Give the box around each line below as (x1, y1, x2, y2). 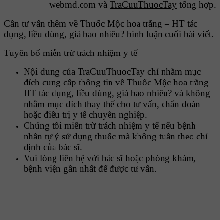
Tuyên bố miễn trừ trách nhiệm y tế (4, 48, 137, 58)
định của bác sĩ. (24, 142, 82, 153)
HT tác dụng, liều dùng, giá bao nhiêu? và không (24, 88, 210, 99)
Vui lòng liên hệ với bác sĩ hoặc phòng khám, (24, 153, 196, 164)
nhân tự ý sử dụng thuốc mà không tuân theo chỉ (24, 131, 208, 142)
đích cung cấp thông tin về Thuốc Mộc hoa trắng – (24, 77, 216, 88)
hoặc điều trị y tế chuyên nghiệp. (24, 110, 147, 120)
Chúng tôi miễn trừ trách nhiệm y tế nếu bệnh (24, 120, 196, 131)
